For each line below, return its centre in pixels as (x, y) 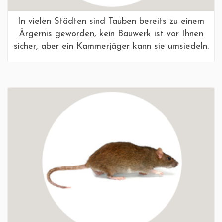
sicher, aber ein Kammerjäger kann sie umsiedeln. (111, 47)
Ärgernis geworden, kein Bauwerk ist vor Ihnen (111, 34)
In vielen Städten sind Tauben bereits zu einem (111, 22)
